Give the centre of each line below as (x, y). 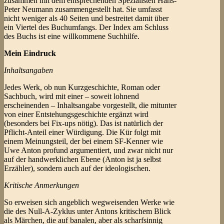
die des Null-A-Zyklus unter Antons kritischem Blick (87, 211)
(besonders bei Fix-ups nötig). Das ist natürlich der (83, 123)
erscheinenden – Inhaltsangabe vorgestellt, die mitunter (90, 105)
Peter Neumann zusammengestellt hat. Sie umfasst (83, 9)
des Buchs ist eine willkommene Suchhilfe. (72, 36)
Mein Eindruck (30, 53)
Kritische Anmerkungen (41, 185)
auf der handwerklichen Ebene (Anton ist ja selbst (82, 159)
